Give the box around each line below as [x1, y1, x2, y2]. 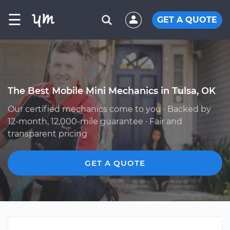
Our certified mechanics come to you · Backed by [8, 104, 211, 114]
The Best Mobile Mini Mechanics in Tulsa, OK [8, 85, 216, 96]
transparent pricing [8, 129, 87, 139]
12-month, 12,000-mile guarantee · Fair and [8, 117, 182, 126]
